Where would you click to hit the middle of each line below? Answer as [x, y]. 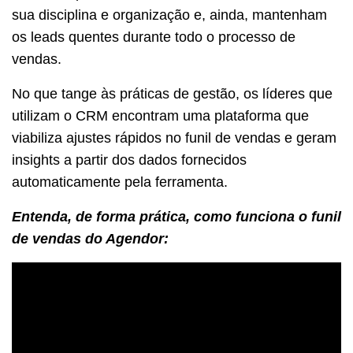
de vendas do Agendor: [90, 238]
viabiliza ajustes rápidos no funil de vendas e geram [174, 137]
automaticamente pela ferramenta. [120, 182]
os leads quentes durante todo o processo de [154, 37]
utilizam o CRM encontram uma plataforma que [160, 115]
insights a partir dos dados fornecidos [129, 160]
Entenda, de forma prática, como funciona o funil [176, 216]
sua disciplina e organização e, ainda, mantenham [169, 15]
